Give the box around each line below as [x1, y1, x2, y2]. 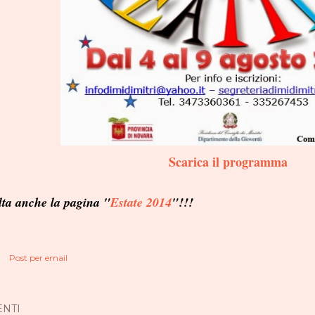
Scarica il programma [168, 153, 288, 171]
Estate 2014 [110, 193, 172, 211]
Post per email [9, 252, 67, 263]
